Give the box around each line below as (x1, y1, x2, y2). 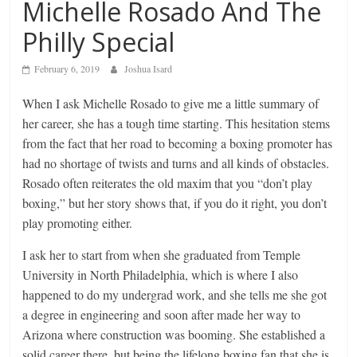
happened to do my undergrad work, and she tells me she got (22, 285, 328, 303)
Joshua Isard (124, 61, 173, 75)
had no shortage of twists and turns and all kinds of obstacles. (22, 154, 330, 171)
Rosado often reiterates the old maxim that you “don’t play (22, 174, 313, 191)
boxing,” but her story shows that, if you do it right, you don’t (22, 194, 328, 211)
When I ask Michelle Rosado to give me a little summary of (22, 94, 320, 112)
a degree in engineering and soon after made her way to (22, 305, 301, 323)
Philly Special (22, 24, 175, 59)
